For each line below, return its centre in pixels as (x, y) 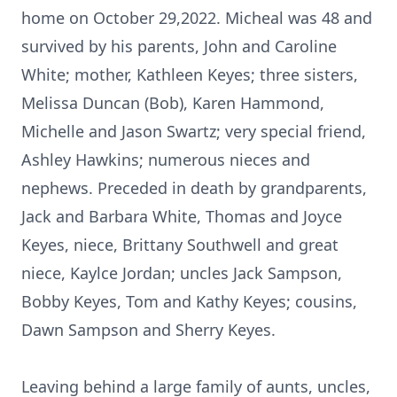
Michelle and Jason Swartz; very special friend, (194, 131)
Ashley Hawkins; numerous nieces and (166, 160)
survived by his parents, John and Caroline (179, 46)
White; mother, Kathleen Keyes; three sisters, (190, 74)
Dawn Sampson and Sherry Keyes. (148, 330)
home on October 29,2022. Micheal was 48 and (197, 18)
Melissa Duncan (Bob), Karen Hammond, (173, 103)
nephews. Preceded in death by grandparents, (194, 188)
